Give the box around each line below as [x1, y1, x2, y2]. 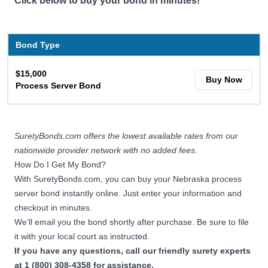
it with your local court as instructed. [14, 231, 152, 241]
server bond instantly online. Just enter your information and [14, 188, 242, 198]
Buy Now [205, 74, 242, 84]
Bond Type [16, 39, 60, 50]
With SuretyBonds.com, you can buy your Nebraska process [14, 173, 242, 184]
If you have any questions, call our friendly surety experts [14, 245, 251, 255]
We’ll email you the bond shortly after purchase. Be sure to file [14, 217, 249, 227]
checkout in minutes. [14, 202, 95, 212]
